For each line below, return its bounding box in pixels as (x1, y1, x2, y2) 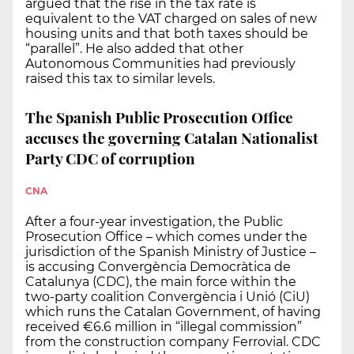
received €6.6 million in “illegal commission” (25, 319, 302, 335)
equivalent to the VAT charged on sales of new (25, 10, 317, 26)
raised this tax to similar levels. (25, 70, 215, 86)
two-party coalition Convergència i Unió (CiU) (25, 289, 310, 305)
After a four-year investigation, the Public (25, 214, 283, 230)
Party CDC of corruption (25, 147, 195, 168)
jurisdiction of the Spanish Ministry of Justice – (25, 244, 316, 260)
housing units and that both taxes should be (25, 25, 308, 41)
